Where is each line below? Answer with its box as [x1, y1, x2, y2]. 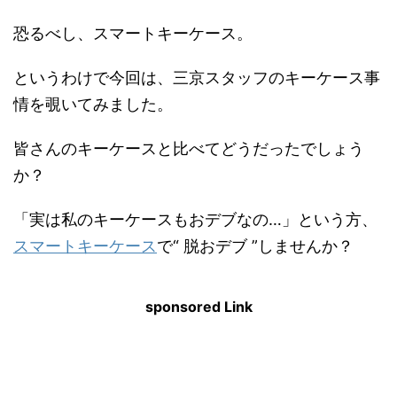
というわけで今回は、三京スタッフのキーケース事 [13, 68, 380, 88]
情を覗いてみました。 [13, 95, 173, 114]
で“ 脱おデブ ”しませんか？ [157, 237, 354, 256]
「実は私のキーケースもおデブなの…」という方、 [13, 210, 378, 230]
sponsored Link [144, 298, 253, 316]
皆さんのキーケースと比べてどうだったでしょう [13, 139, 364, 159]
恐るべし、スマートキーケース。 [13, 24, 253, 43]
